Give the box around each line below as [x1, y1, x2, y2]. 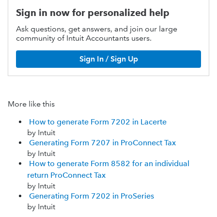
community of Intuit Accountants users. [16, 33, 152, 43]
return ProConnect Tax [27, 170, 106, 180]
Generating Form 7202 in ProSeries [29, 191, 154, 201]
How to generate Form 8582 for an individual [29, 158, 189, 168]
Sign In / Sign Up [79, 54, 138, 63]
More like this [8, 99, 55, 108]
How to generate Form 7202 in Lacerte [29, 117, 167, 126]
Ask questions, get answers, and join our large [16, 24, 177, 33]
